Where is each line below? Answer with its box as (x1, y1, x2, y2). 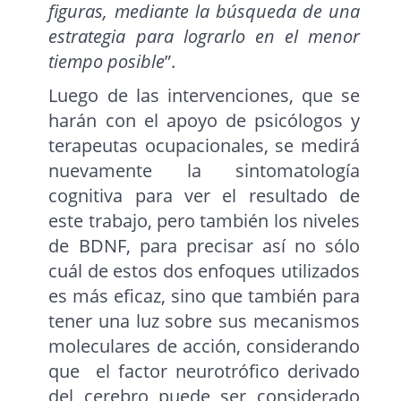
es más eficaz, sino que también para (48, 284, 360, 309)
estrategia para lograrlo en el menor (48, 24, 360, 49)
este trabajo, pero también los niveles (48, 209, 360, 234)
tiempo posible (48, 49, 166, 74)
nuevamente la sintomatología (48, 158, 360, 183)
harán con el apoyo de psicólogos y (48, 108, 360, 133)
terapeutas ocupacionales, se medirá (48, 133, 360, 158)
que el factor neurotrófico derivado (48, 359, 360, 384)
